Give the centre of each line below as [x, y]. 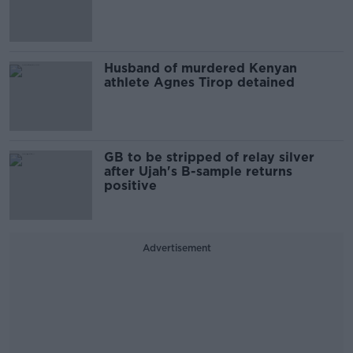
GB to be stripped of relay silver [209, 157]
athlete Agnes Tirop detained [199, 82]
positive [130, 186]
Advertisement [176, 248]
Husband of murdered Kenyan [201, 68]
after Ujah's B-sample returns [198, 171]
